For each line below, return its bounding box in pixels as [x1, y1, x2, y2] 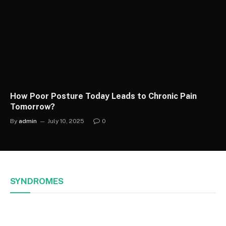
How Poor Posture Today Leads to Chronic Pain [10, 91, 197, 101]
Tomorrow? [10, 102, 55, 112]
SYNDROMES [10, 176, 64, 187]
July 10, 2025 [47, 118, 84, 125]
